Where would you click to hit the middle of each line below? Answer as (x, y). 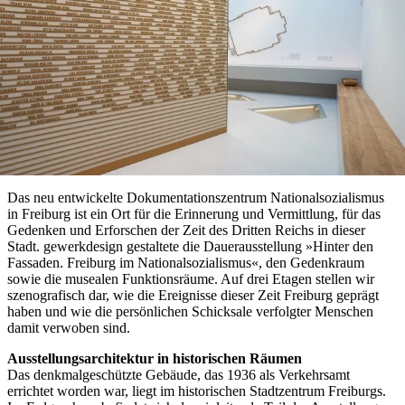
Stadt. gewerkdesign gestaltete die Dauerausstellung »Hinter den (190, 247)
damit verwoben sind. (72, 328)
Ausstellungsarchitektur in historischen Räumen (155, 359)
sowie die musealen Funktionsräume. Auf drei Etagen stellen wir (191, 279)
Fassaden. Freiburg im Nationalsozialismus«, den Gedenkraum (186, 263)
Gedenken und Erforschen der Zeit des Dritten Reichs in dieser (186, 231)
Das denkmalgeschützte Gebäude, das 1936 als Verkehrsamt (179, 375)
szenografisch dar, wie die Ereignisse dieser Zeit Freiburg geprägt (193, 296)
